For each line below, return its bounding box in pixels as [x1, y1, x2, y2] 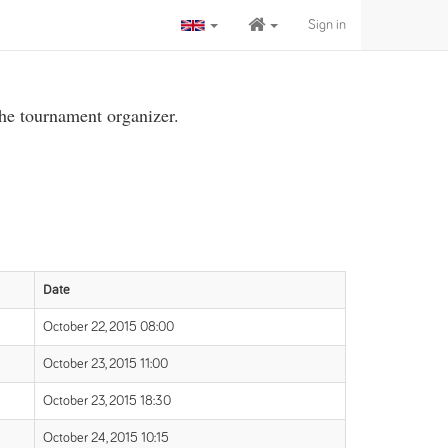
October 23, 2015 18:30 [43, 394, 171, 408]
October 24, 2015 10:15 [43, 431, 169, 445]
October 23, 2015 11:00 [43, 357, 168, 371]
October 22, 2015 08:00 [43, 320, 174, 334]
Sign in [308, 18, 346, 32]
